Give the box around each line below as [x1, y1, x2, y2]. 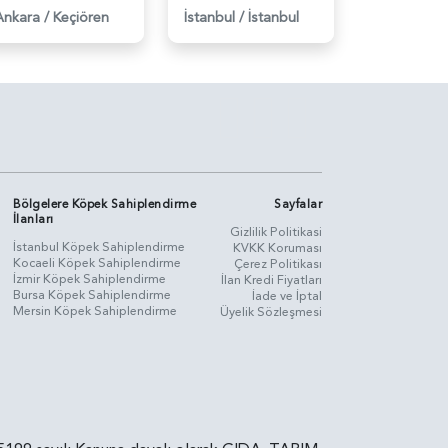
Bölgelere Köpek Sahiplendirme [12, 195, 197, 212]
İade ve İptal [252, 286, 322, 305]
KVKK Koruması [233, 238, 322, 257]
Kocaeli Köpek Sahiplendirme [12, 253, 181, 272]
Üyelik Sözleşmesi [220, 302, 322, 321]
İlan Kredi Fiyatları [221, 270, 322, 289]
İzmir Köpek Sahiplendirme [12, 269, 166, 288]
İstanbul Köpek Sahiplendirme [12, 237, 185, 256]
